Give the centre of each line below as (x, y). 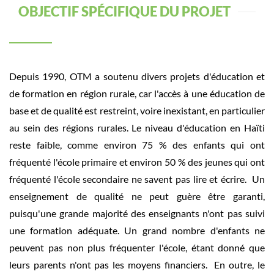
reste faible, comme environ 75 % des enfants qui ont (137, 145)
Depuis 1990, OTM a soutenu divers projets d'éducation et (137, 76)
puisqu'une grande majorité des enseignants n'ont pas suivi (137, 213)
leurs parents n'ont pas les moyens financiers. (110, 265)
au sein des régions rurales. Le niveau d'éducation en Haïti (137, 128)
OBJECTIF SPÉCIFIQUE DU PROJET (124, 11)
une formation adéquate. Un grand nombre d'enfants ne (137, 230)
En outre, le (238, 265)
